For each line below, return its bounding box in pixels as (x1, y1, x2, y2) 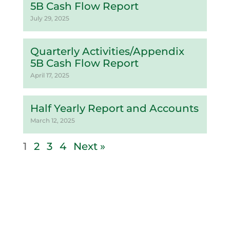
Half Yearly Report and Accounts (30, 102, 199, 114)
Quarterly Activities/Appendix (30, 45, 184, 57)
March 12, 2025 (30, 117, 75, 124)
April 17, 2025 (30, 71, 69, 79)
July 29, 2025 (30, 14, 69, 22)
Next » (73, 140, 105, 152)
